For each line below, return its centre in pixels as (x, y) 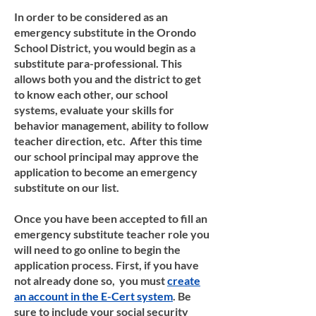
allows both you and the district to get (108, 79)
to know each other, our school (91, 94)
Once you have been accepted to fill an (111, 218)
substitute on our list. (68, 187)
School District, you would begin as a (105, 48)
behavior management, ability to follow (111, 125)
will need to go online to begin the (97, 249)
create (184, 280)
